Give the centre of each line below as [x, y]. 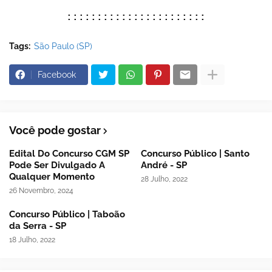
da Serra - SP [38, 226]
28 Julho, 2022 [164, 179]
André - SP [164, 165]
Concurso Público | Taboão [67, 215]
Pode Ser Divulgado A [57, 165]
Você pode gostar [55, 131]
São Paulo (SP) [63, 46]
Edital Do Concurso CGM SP [69, 154]
